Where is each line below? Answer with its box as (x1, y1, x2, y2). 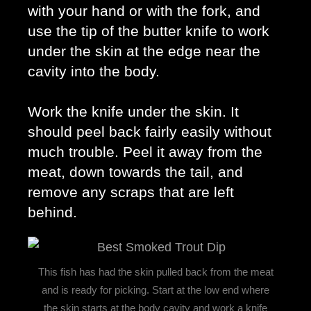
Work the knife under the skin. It (28, 103, 239, 120)
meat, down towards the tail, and (28, 163, 243, 180)
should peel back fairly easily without (28, 123, 271, 140)
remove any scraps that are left (28, 183, 234, 201)
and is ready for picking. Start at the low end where (42, 283, 269, 296)
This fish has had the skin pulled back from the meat (37, 265, 274, 278)
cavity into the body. (28, 62, 164, 80)
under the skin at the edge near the (28, 42, 260, 60)
